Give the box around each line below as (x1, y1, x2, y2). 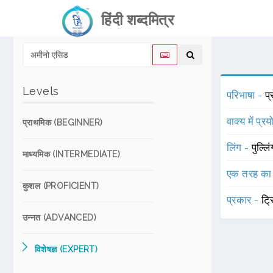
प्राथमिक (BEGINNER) (23, 118, 103, 127)
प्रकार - (227, 194, 261, 206)
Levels (23, 85, 59, 97)
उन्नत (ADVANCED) (23, 213, 96, 222)
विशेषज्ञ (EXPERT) (35, 244, 98, 254)
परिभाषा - (227, 89, 265, 101)
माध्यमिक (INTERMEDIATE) (23, 149, 120, 159)
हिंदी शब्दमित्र (93, 11, 174, 29)
